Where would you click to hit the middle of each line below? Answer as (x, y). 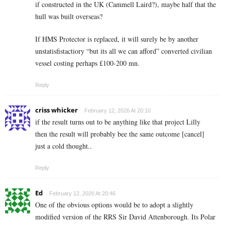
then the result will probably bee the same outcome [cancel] (120, 134)
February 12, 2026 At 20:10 (118, 110)
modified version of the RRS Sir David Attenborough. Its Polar (125, 216)
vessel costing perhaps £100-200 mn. (87, 63)
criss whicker (57, 110)
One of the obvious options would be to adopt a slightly (114, 204)
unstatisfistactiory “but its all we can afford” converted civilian (124, 51)
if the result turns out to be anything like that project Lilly (118, 122)
